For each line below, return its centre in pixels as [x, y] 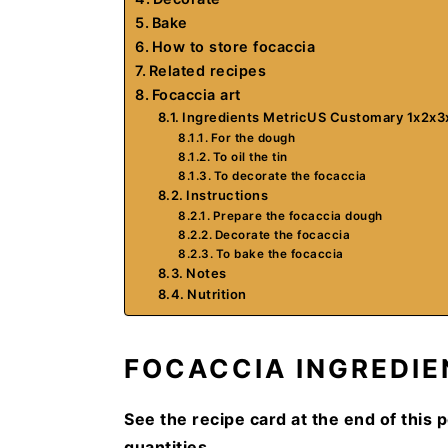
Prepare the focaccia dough [297, 215]
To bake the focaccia [279, 253]
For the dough [253, 137]
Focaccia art [196, 94]
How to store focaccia [233, 46]
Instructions [229, 194]
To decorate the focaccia [290, 175]
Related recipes [207, 70]
